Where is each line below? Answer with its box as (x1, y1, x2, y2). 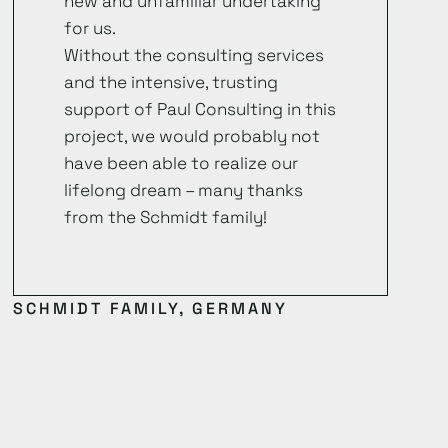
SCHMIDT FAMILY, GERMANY (13, 298, 289, 320)
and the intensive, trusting (64, 71, 279, 93)
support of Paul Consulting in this (64, 98, 337, 120)
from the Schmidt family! (64, 206, 268, 228)
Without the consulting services (64, 44, 325, 66)
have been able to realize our (64, 152, 299, 174)
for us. (64, 17, 117, 39)
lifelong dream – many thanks (64, 179, 304, 201)
